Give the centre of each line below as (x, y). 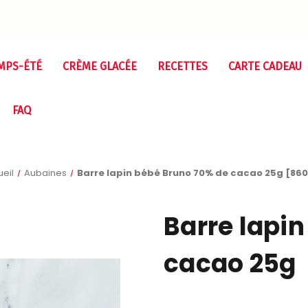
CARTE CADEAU (265, 66)
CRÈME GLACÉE (99, 66)
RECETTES (182, 66)
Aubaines (45, 173)
